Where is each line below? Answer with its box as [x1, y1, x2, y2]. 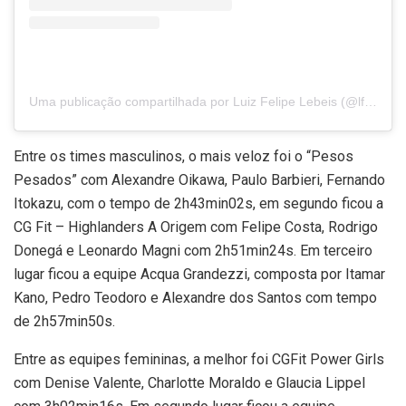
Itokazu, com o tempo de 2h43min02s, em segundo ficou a [14, 194, 383, 212]
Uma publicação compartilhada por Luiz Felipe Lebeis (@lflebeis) [364, 93, 377, 109]
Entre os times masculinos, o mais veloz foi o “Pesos [14, 147, 353, 165]
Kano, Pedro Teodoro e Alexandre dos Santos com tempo [14, 288, 377, 306]
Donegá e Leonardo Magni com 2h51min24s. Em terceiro [14, 241, 372, 259]
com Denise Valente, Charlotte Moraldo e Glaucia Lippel [14, 373, 365, 391]
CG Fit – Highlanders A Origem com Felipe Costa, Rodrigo [14, 217, 378, 236]
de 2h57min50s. [14, 312, 115, 330]
